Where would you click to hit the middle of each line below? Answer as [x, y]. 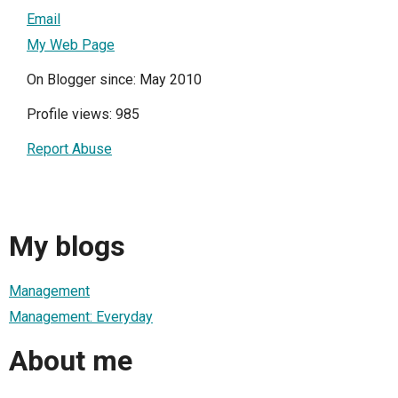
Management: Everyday [81, 316]
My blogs [67, 247]
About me [71, 361]
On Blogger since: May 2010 [114, 79]
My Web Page [71, 44]
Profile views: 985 [83, 114]
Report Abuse [69, 148]
